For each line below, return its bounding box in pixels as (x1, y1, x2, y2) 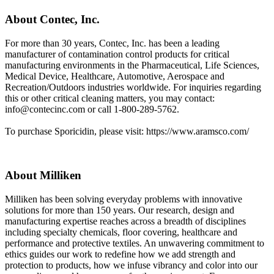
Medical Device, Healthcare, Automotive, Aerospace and (5, 70, 224, 81)
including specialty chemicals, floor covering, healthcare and (5, 227, 237, 238)
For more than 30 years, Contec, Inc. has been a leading (5, 37, 220, 48)
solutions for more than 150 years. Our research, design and (5, 205, 234, 216)
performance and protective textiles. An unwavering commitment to (5, 238, 264, 249)
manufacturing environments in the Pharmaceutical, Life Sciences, (5, 59, 259, 70)
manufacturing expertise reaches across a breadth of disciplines (5, 216, 246, 227)
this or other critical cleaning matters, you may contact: (5, 92, 215, 103)
